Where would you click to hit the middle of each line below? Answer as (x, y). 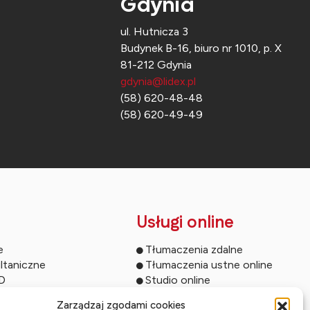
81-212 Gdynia (156, 64)
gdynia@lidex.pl (158, 81)
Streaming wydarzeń (195, 295)
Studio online (177, 280)
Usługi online (185, 222)
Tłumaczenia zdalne (194, 249)
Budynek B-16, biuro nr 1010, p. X (201, 48)
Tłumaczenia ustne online (209, 264)
